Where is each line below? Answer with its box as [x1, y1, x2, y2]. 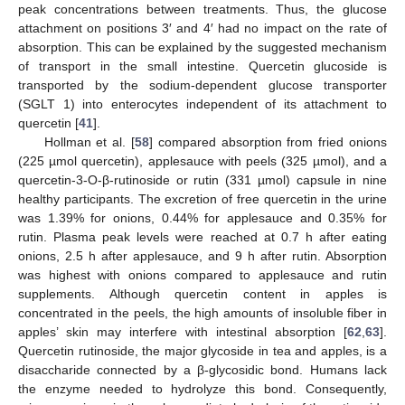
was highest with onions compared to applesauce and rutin [18, 267, 387, 282]
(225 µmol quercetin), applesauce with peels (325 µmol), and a [18, 153, 387, 168]
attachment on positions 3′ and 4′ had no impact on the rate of [18, 20, 387, 35]
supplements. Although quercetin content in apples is [18, 286, 387, 301]
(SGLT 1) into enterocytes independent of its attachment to [18, 96, 387, 111]
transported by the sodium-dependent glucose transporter [18, 77, 387, 92]
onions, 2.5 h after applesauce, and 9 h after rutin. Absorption [18, 248, 387, 263]
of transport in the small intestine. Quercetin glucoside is [18, 58, 387, 73]
